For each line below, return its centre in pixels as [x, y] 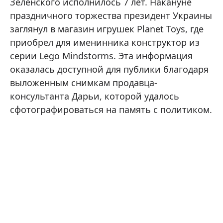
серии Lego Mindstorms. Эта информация [101, 56]
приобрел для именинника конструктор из [105, 42]
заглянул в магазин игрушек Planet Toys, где [107, 29]
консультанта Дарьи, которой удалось [95, 96]
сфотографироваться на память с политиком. [111, 110]
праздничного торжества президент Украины [111, 15]
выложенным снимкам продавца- [84, 83]
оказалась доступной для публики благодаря [109, 69]
